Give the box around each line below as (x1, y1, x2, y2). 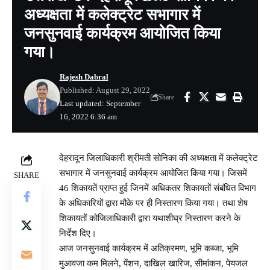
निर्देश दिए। (59, 228, 96, 238)
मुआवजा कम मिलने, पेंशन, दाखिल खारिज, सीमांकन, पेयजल (59, 258, 248, 268)
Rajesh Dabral (59, 72, 108, 81)
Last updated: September (59, 98, 140, 108)
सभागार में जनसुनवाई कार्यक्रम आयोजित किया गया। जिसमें (59, 168, 247, 178)
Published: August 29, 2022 (59, 85, 150, 95)
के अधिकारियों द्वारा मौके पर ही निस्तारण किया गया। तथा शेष (59, 198, 248, 208)
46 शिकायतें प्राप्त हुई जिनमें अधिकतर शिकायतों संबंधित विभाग (59, 183, 256, 193)
